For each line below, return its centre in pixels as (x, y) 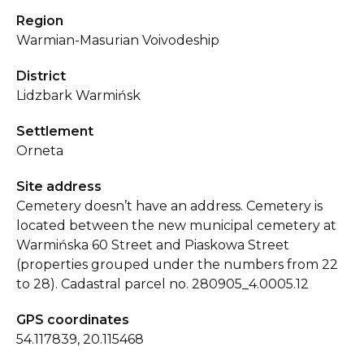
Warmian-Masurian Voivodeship (118, 40)
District (41, 76)
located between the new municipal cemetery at (176, 225)
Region (40, 21)
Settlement (55, 131)
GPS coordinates (73, 320)
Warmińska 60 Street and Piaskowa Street (153, 245)
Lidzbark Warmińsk (78, 95)
